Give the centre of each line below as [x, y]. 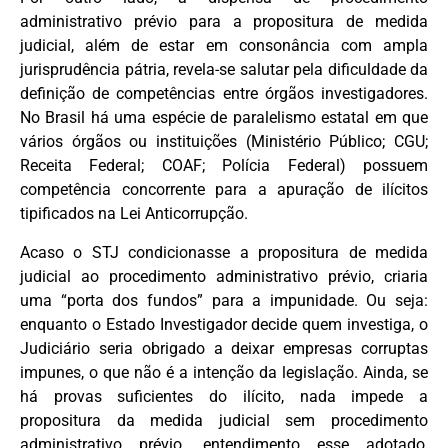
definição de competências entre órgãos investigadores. [224, 94]
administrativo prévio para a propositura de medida [224, 22]
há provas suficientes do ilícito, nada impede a [224, 396]
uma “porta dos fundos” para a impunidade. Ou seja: [224, 300]
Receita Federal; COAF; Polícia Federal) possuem [224, 166]
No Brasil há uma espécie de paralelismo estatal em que [224, 118]
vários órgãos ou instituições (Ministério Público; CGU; [224, 142]
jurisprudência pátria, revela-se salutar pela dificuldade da [224, 70]
